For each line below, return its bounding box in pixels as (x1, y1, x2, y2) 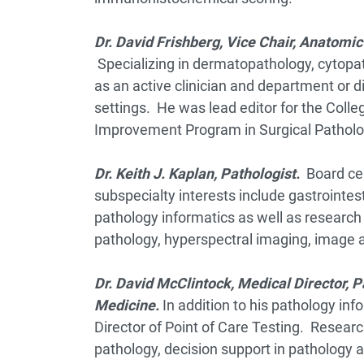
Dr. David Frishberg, (93, 33, 226, 50)
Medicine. (93, 297, 162, 314)
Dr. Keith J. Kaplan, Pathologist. (93, 165, 306, 182)
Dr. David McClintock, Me (93, 275, 258, 292)
